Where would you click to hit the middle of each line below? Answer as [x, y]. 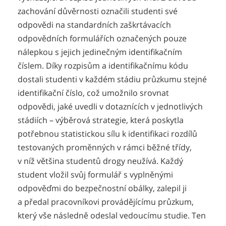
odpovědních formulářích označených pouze [102, 39]
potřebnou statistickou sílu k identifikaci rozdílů [107, 134]
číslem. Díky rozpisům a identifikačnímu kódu [103, 66]
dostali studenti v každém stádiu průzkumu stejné [112, 79]
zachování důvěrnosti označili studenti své [98, 11]
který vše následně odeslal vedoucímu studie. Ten [112, 216]
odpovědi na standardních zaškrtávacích [94, 25]
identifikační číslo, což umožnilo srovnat [93, 93]
